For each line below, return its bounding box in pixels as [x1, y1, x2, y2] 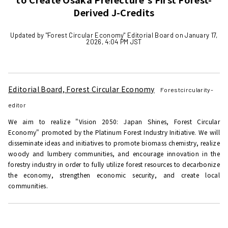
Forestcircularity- [160, 86, 213, 94]
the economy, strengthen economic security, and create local [8, 170, 220, 180]
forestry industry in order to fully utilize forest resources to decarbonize [8, 160, 220, 169]
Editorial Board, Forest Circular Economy [8, 84, 155, 95]
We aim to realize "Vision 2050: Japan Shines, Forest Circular [8, 117, 220, 126]
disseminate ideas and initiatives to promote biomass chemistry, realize [8, 138, 220, 148]
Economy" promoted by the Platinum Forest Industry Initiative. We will [8, 128, 220, 137]
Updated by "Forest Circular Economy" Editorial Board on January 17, [10, 31, 218, 40]
